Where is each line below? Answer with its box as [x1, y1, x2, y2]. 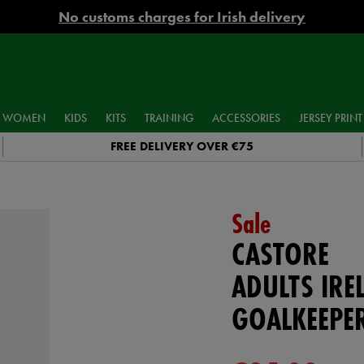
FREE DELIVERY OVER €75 [110, 137, 254, 154]
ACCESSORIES [211, 110, 280, 125]
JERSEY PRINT [298, 110, 362, 125]
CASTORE [231, 233, 329, 275]
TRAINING [144, 110, 193, 125]
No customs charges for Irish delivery [58, 7, 305, 26]
